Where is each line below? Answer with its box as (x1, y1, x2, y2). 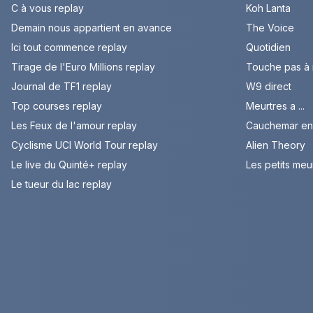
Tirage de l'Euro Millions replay (11, 61, 155, 73)
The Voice (246, 22, 294, 34)
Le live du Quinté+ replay (11, 159, 127, 171)
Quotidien (246, 41, 291, 54)
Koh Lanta (246, 2, 291, 15)
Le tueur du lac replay (11, 178, 112, 191)
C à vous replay (11, 2, 84, 15)
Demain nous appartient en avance (11, 22, 172, 34)
